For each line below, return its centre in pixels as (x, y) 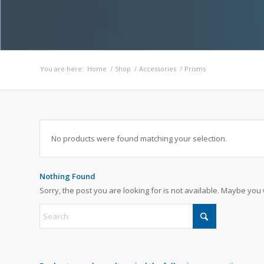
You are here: (62, 69)
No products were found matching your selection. (139, 138)
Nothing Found (67, 176)
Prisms (195, 69)
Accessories (158, 69)
